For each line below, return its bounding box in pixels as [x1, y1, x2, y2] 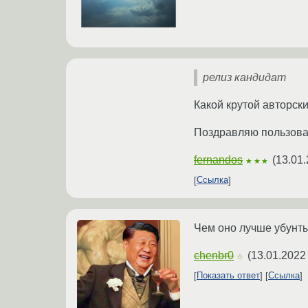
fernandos [194, 153, 243, 166]
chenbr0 [194, 249, 234, 261]
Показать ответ [197, 270, 260, 281]
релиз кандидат [203, 71, 286, 83]
